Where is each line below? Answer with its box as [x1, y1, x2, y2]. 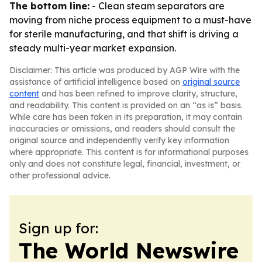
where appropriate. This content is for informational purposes [9, 147, 249, 157]
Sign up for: [19, 219, 98, 237]
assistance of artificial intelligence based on [9, 77, 182, 87]
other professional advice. [9, 170, 111, 181]
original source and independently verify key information [9, 135, 229, 146]
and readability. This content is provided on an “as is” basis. [9, 100, 243, 111]
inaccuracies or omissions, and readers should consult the [9, 123, 235, 134]
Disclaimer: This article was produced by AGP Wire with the [9, 65, 240, 75]
